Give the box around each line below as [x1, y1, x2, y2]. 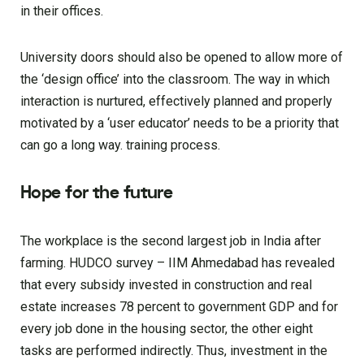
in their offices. [20, 3, 103, 19]
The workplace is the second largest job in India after [20, 233, 321, 249]
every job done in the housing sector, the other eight [20, 321, 313, 337]
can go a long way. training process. [20, 137, 220, 154]
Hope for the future [20, 180, 173, 206]
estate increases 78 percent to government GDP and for [20, 299, 338, 315]
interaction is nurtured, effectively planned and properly [20, 93, 332, 110]
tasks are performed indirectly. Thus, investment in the [20, 343, 327, 359]
